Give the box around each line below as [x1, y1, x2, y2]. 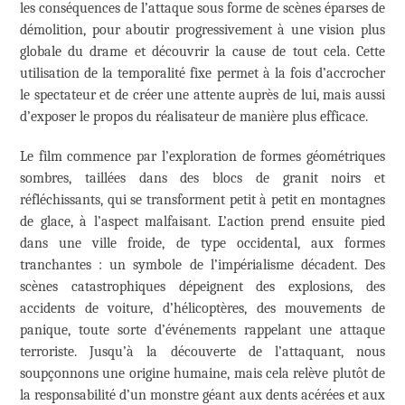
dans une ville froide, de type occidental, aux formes [20, 235, 385, 252]
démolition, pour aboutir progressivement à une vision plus [20, 22, 385, 39]
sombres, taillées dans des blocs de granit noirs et [20, 170, 385, 187]
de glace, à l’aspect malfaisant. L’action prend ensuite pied [20, 213, 385, 231]
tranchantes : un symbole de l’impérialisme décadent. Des [20, 257, 385, 274]
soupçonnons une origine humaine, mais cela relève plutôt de [20, 365, 385, 382]
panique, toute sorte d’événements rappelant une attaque [20, 322, 385, 339]
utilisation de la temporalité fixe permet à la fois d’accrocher [20, 65, 385, 82]
